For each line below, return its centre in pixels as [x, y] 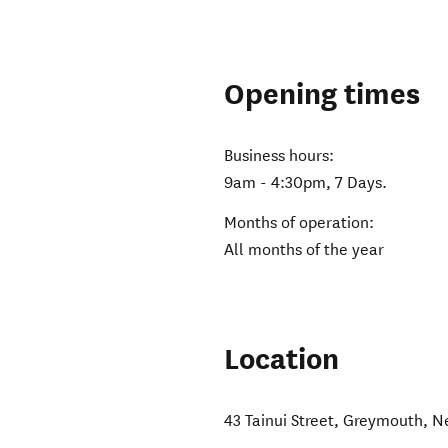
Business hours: [279, 156]
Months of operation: [299, 223]
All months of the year [304, 250]
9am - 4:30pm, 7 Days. [306, 183]
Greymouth [383, 421]
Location [282, 360]
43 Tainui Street [279, 421]
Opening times [322, 95]
